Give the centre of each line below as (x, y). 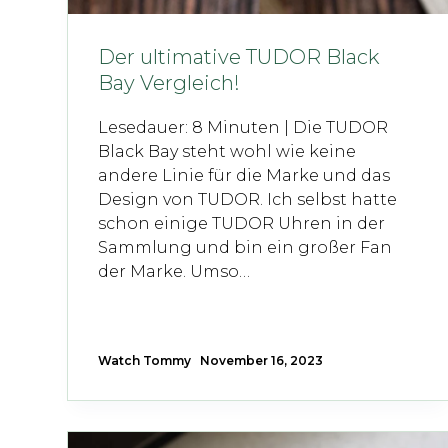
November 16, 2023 (262, 361)
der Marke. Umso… (174, 272)
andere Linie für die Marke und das (244, 176)
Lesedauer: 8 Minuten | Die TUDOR (243, 128)
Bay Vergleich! (169, 83)
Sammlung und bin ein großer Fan (245, 248)
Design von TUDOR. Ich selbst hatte (248, 200)
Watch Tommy (145, 361)
